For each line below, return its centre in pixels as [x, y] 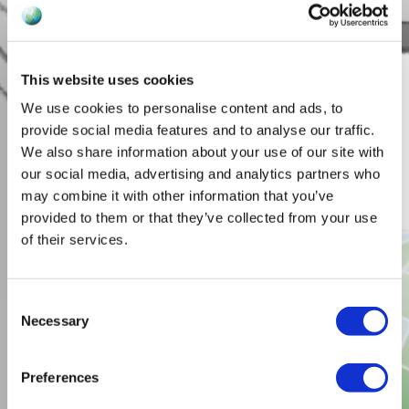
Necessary [55, 320]
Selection [34, 324]
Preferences [60, 377]
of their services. [74, 239]
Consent [32, 302]
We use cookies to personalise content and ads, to [182, 108]
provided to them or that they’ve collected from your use [199, 217]
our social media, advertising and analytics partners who [200, 173]
